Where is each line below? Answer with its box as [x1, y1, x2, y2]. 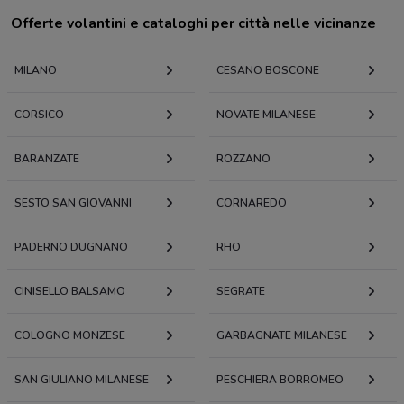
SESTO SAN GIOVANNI [14, 196, 132, 211]
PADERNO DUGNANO [14, 240, 128, 255]
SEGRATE [216, 284, 265, 299]
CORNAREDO [216, 196, 287, 211]
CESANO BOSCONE [216, 63, 319, 78]
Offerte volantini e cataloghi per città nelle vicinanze [11, 14, 376, 34]
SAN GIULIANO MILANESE [14, 372, 149, 388]
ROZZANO [216, 151, 271, 167]
